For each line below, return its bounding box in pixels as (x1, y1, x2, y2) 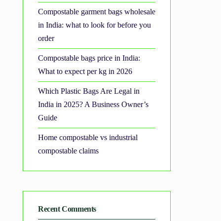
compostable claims (38, 147, 99, 156)
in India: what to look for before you (38, 21, 151, 30)
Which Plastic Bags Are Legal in (38, 87, 140, 96)
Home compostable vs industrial (38, 133, 138, 143)
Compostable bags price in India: (38, 54, 140, 63)
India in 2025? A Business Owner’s (38, 100, 148, 110)
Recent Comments (38, 205, 96, 214)
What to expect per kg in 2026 (38, 67, 132, 76)
